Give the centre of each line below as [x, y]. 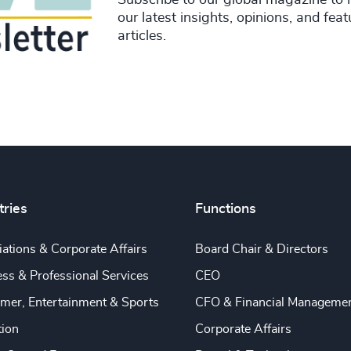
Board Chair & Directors [261, 250]
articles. [141, 36]
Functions [225, 210]
